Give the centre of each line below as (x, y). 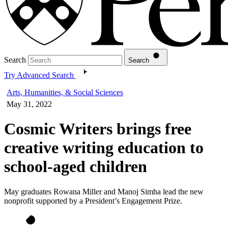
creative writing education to (104, 148)
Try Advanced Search (39, 75)
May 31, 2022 (29, 104)
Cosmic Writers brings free (98, 129)
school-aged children (78, 167)
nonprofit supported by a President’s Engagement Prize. (95, 201)
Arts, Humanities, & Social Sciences (65, 92)
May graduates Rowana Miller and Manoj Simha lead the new (104, 191)
